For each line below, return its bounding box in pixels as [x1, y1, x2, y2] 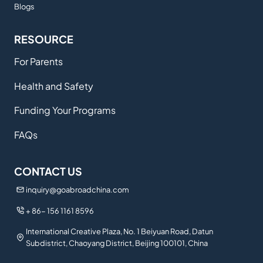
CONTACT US [14, 164, 82, 178]
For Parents [14, 55, 63, 68]
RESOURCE [14, 32, 73, 46]
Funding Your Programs [14, 104, 116, 117]
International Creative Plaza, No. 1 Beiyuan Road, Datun [25, 227, 213, 237]
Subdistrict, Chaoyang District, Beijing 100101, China [25, 238, 208, 248]
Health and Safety [14, 79, 93, 92]
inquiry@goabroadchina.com [26, 184, 130, 194]
